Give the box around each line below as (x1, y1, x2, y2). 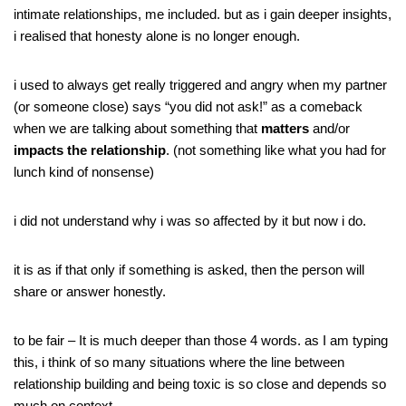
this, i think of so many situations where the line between (14, 354, 344, 370)
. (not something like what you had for (166, 142, 386, 158)
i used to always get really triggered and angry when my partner (14, 77, 387, 92)
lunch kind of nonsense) (14, 164, 154, 179)
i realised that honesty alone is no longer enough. (14, 28, 300, 43)
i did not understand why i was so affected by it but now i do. (14, 213, 366, 228)
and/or (309, 121, 350, 136)
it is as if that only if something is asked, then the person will (14, 262, 364, 277)
